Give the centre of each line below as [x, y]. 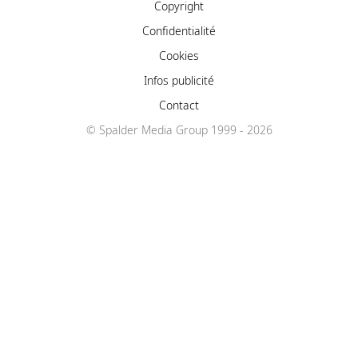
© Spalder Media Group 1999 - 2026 [179, 129]
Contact [179, 105]
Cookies [179, 55]
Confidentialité [179, 30]
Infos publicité [179, 80]
